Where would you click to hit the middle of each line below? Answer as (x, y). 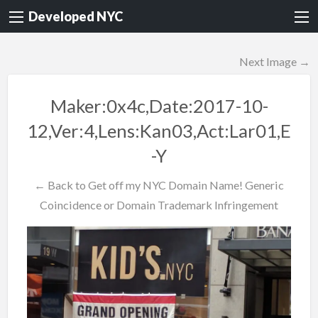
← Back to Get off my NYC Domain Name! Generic (159, 185)
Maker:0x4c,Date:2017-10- (159, 106)
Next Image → (275, 62)
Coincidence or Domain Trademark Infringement (159, 204)
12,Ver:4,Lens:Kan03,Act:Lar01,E (159, 131)
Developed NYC (76, 17)
